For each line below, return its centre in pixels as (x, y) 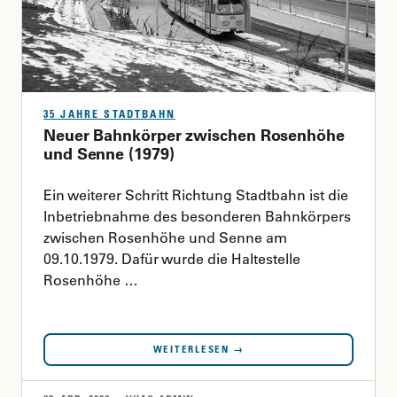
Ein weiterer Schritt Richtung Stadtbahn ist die (196, 195)
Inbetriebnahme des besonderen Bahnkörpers (197, 216)
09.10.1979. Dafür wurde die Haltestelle (172, 258)
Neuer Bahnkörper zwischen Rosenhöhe (194, 135)
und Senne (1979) (109, 153)
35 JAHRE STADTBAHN (109, 113)
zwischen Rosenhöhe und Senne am (165, 237)
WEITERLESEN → (198, 349)
